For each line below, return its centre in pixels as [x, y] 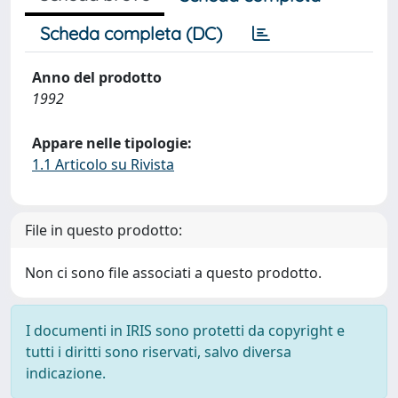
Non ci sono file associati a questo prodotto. [173, 273]
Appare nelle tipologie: [112, 143]
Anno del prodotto [97, 77]
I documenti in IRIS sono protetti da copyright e [185, 330]
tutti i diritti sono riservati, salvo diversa [159, 352]
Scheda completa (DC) [131, 33]
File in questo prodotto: [103, 230]
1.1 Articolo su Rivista [103, 164]
